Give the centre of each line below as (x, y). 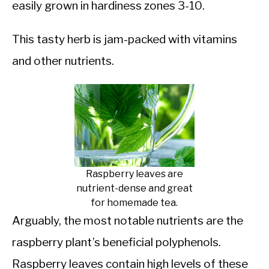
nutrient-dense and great (134, 189)
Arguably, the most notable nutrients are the (128, 221)
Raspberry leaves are (134, 174)
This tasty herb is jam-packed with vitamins (125, 40)
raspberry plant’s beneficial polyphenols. (118, 243)
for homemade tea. (134, 203)
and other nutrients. (64, 61)
